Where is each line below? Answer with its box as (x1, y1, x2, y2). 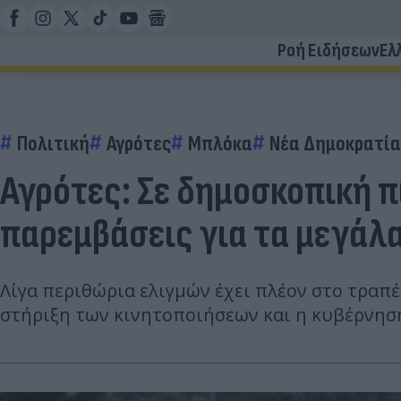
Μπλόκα (188, 131, 252, 157)
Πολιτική (17, 131, 90, 157)
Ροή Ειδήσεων (277, 38, 380, 63)
